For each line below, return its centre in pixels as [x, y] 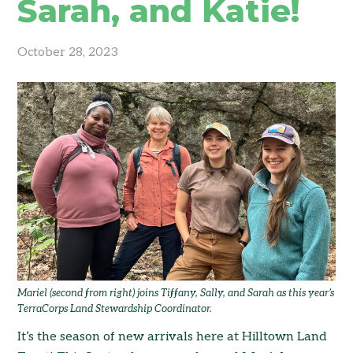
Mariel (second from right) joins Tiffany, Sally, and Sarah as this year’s [176, 294]
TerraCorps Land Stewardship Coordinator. [115, 309]
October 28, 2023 [68, 52]
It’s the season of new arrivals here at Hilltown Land [173, 337]
